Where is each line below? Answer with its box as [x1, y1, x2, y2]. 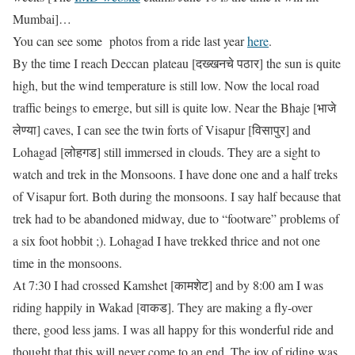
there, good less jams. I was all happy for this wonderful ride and [13, 321, 334, 338]
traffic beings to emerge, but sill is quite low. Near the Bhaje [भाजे [13, 99, 336, 116]
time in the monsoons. [13, 254, 126, 271]
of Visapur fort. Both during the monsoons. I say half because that [13, 188, 341, 204]
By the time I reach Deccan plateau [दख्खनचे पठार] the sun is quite [13, 55, 341, 71]
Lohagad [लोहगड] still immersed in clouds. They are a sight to [13, 143, 320, 160]
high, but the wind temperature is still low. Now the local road [13, 77, 319, 94]
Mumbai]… [13, 10, 71, 27]
